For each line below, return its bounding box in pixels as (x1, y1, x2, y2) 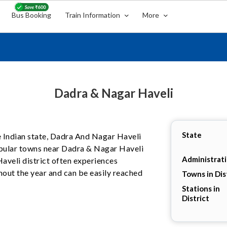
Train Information (65, 11, 122, 19)
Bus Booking (12, 11, 52, 19)
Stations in (181, 184, 220, 193)
